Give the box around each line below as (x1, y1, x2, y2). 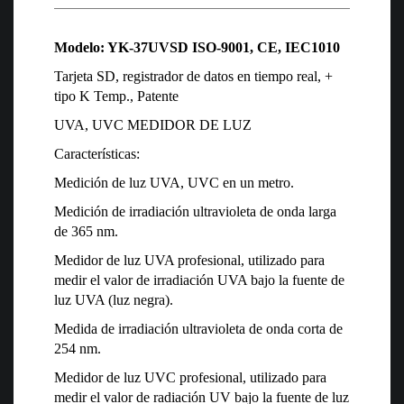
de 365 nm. (54, 224, 118, 240)
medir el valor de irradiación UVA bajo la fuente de (54, 272, 344, 289)
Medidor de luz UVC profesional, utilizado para (54, 370, 326, 386)
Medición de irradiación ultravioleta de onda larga (54, 204, 336, 220)
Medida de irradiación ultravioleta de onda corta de (54, 321, 343, 337)
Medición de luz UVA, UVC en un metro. (54, 175, 294, 191)
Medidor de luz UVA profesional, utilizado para (54, 252, 325, 269)
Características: (54, 146, 140, 162)
